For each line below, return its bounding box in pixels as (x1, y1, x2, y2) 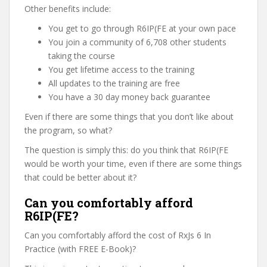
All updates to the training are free (48, 77, 180, 89)
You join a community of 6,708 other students (48, 36, 226, 48)
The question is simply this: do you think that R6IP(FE (24, 144, 228, 156)
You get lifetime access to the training (48, 64, 194, 75)
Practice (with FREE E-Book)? (24, 243, 136, 254)
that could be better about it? (24, 172, 136, 183)
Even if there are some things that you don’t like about (24, 111, 234, 122)
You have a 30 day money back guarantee (48, 91, 210, 103)
